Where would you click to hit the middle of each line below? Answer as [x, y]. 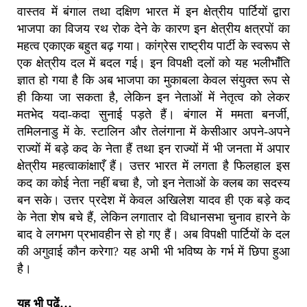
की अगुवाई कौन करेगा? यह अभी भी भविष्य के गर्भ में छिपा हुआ [153, 251]
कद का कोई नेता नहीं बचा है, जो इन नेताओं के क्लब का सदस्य [153, 183]
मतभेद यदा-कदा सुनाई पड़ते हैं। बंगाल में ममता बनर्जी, [153, 114]
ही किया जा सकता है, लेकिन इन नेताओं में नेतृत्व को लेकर [153, 97]
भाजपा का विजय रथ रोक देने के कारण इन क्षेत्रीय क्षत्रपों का [153, 28]
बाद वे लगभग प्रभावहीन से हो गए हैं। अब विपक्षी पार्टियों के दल [153, 234]
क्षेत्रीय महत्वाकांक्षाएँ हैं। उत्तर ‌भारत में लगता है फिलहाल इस [153, 165]
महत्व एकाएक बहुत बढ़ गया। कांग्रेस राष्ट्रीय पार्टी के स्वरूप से [153, 46]
